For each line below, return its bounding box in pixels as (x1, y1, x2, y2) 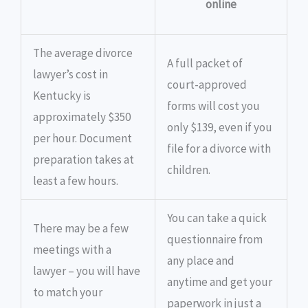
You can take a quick (167, 210, 267, 225)
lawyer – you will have (33, 263, 140, 278)
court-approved (167, 77, 247, 92)
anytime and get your (167, 274, 272, 289)
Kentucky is (33, 88, 91, 103)
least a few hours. (33, 173, 118, 188)
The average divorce (33, 45, 133, 60)
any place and (167, 253, 234, 268)
